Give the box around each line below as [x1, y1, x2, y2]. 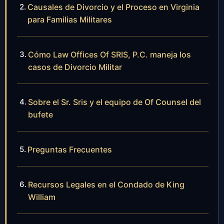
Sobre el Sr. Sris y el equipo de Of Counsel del [28, 96, 201, 107]
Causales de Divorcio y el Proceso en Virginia [27, 1, 199, 12]
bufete [28, 109, 53, 119]
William [28, 191, 55, 202]
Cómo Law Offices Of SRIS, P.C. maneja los [28, 49, 191, 59]
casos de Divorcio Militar [28, 61, 122, 72]
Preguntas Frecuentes [27, 144, 112, 154]
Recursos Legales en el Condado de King [28, 179, 184, 189]
